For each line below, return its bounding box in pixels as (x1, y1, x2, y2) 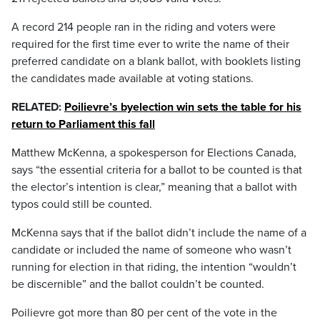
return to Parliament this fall (11, 117, 155, 131)
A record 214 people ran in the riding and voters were (11, 20, 276, 34)
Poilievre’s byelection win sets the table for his (64, 100, 301, 114)
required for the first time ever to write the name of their (11, 37, 289, 51)
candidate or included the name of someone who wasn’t (11, 243, 291, 257)
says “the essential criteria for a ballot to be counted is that (11, 163, 302, 177)
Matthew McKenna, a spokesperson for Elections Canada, (11, 146, 296, 160)
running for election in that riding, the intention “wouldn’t (11, 260, 296, 274)
